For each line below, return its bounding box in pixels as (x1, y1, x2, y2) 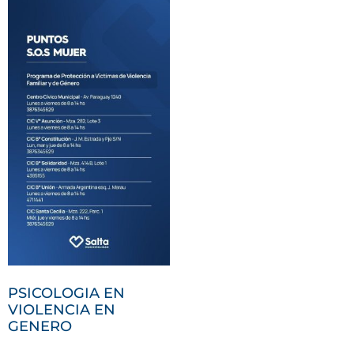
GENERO (8, 318, 72, 336)
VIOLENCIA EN (8, 301, 115, 319)
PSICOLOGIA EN (8, 284, 125, 303)
